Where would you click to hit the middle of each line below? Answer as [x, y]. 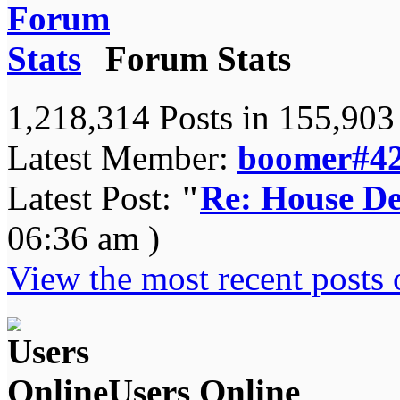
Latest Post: [94, 198]
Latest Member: [122, 158]
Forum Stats [194, 58]
